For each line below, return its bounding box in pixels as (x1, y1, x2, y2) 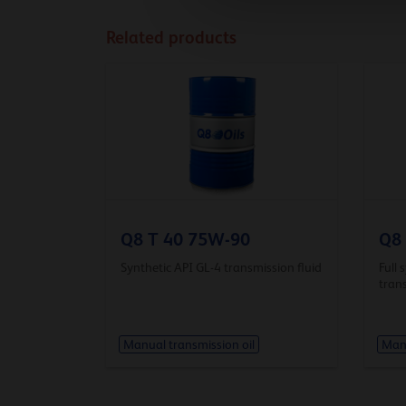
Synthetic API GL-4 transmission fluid (121, 259, 322, 275)
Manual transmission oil (122, 337, 255, 353)
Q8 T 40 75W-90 (121, 228, 250, 249)
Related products (106, 27, 237, 47)
